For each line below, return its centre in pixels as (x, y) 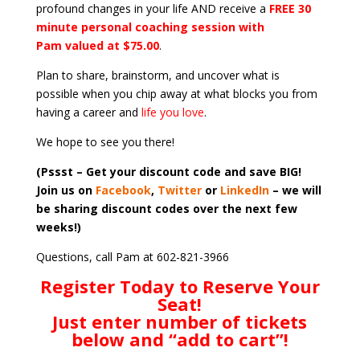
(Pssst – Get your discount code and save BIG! (170, 172)
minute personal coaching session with (150, 27)
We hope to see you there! (105, 142)
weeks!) (58, 227)
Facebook (123, 190)
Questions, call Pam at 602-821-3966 (132, 257)
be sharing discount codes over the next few (166, 209)
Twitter (179, 190)
